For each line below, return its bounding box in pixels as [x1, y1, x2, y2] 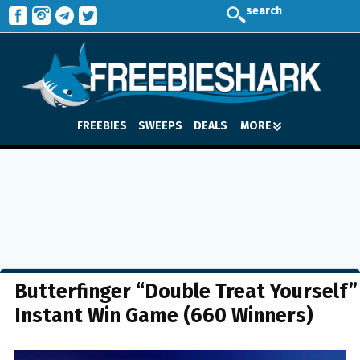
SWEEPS [138, 118, 182, 133]
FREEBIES [77, 118, 127, 133]
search [246, 4, 282, 18]
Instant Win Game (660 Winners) [14, 304, 313, 328]
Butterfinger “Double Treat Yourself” [14, 280, 358, 304]
